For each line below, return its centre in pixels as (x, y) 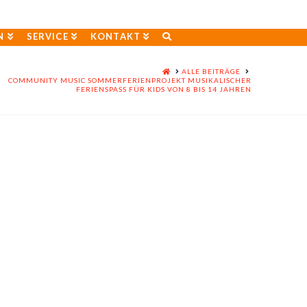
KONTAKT (115, 36)
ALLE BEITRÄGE (211, 71)
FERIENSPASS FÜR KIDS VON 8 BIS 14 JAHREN (160, 89)
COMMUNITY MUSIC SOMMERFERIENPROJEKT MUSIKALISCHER (130, 80)
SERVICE (48, 36)
